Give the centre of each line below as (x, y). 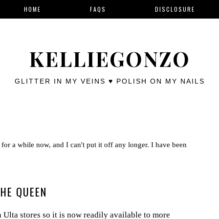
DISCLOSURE (175, 9)
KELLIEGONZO (109, 59)
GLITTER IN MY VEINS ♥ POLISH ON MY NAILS (109, 81)
